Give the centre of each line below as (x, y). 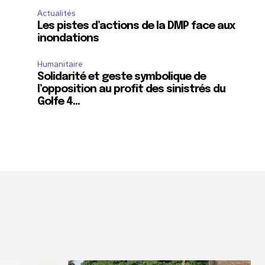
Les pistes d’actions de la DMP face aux (137, 26)
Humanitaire (60, 64)
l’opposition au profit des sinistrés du (132, 90)
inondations (68, 39)
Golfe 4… (59, 102)
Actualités (56, 14)
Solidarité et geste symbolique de (122, 77)
